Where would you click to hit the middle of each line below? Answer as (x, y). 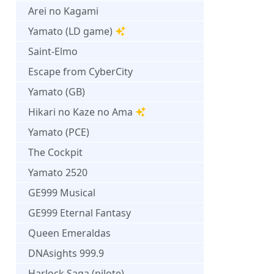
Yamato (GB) (57, 91)
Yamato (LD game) (70, 31)
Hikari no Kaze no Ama (80, 112)
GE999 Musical (62, 192)
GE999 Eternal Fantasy (80, 213)
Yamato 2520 (58, 172)
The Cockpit (55, 152)
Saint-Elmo (53, 51)
